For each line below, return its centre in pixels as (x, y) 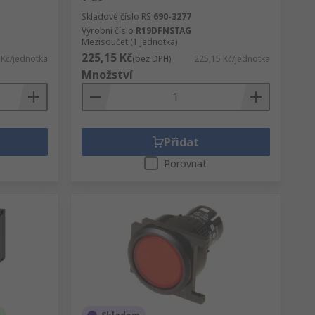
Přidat (181, 142)
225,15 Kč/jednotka (232, 59)
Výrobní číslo (107, 31)
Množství (107, 75)
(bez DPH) (151, 59)
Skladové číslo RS (116, 17)
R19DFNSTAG (163, 31)
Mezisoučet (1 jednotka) (129, 42)
